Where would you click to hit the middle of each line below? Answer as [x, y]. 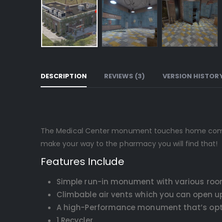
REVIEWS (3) [124, 76]
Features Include [83, 161]
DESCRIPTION [64, 76]
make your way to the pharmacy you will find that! [129, 143]
